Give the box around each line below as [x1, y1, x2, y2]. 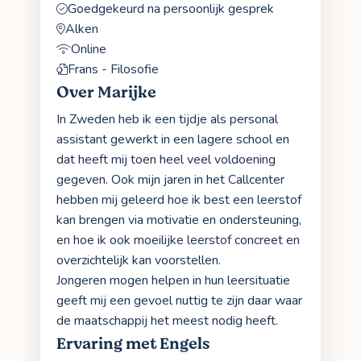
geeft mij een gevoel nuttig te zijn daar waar [56, 291, 302, 309]
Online [71, 39, 106, 58]
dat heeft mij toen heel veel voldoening [56, 150, 276, 168]
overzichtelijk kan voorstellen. [56, 251, 221, 269]
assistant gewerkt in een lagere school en [56, 130, 289, 148]
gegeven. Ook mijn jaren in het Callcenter [56, 170, 284, 189]
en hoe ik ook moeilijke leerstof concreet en [56, 230, 300, 249]
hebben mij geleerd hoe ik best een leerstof [56, 190, 301, 209]
